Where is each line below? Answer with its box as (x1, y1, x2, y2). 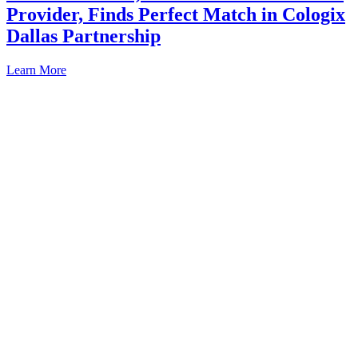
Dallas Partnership (6, 26, 161, 47)
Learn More (6, 63, 66, 78)
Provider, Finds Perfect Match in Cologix (6, 4, 345, 26)
